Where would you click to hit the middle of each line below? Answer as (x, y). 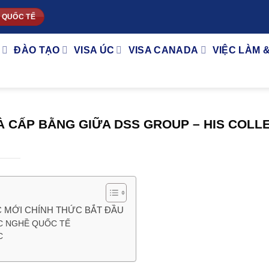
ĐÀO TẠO (37, 50)
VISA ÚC (94, 50)
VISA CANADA (163, 50)
